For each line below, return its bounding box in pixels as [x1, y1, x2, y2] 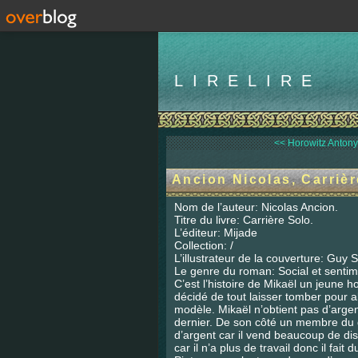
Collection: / [174, 239, 233, 252]
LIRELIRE [174, 72, 321, 89]
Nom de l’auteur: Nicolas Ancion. [174, 201, 338, 213]
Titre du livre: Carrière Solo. [174, 213, 313, 226]
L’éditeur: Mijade [174, 226, 257, 239]
